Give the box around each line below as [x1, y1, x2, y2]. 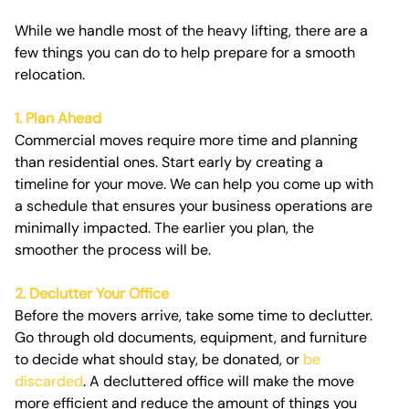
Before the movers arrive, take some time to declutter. [15, 306, 372, 326]
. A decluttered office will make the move [83, 372, 354, 392]
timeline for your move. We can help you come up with [15, 174, 373, 194]
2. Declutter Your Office [15, 284, 169, 304]
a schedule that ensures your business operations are [15, 196, 372, 216]
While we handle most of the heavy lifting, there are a [15, 21, 368, 41]
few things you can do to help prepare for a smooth [15, 43, 355, 63]
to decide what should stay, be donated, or [15, 350, 303, 370]
